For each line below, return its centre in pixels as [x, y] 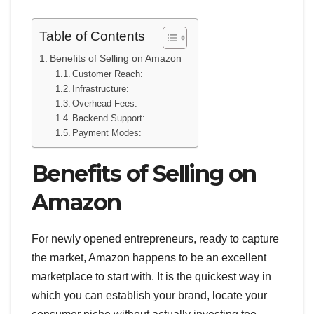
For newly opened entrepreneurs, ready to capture [155, 238]
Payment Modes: [107, 132]
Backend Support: [109, 118]
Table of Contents [92, 36]
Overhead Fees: [105, 103]
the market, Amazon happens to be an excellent [149, 257]
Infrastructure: [101, 88]
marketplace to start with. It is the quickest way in [151, 276]
